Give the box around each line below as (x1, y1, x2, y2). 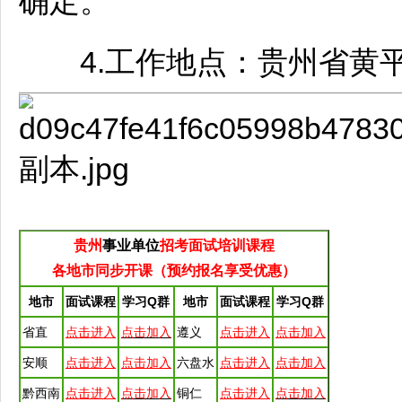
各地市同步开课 (52, 263, 153, 278)
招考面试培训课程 (160, 238, 275, 253)
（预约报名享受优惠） (153, 263, 296, 278)
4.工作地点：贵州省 (19, 45, 349, 79)
